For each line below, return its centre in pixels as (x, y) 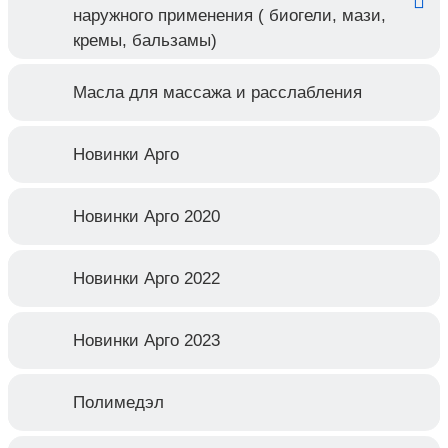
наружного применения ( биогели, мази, (229, 15)
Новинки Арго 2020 (146, 216)
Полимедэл (118, 402)
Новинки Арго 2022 (146, 278)
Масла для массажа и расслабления (217, 92)
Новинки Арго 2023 (146, 340)
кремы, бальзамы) (145, 40)
